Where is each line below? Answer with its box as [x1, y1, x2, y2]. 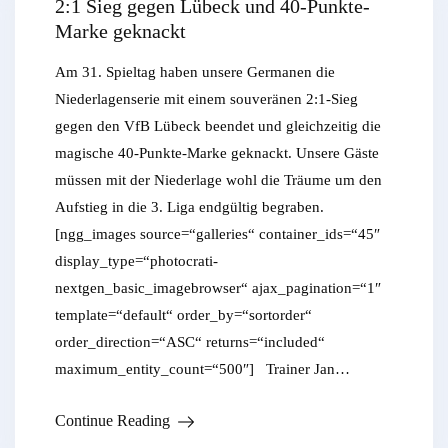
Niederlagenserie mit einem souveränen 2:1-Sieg [55, 90, 358, 107]
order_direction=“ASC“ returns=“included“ [55, 333, 325, 350]
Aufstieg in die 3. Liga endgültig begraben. [55, 198, 332, 215]
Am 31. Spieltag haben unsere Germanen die [55, 63, 335, 80]
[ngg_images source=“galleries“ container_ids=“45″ [55, 225, 380, 242]
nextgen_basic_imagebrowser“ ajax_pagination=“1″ [55, 279, 381, 296]
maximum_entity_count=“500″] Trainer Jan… [55, 360, 350, 377]
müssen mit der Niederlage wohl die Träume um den [55, 171, 382, 188]
